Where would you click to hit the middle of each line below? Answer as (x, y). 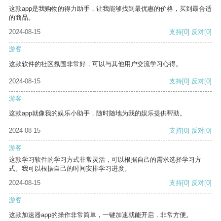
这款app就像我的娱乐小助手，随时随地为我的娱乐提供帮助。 (97, 113)
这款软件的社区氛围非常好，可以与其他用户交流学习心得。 (95, 64)
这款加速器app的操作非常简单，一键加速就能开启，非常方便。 (101, 215)
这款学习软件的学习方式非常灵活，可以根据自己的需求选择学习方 (105, 160)
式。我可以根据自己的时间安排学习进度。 (70, 169)
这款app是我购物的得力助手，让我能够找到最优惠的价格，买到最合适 (110, 9)
